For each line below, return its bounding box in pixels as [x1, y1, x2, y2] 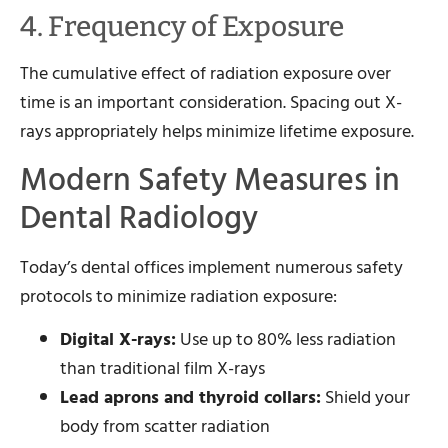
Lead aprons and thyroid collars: [60, 382, 321, 412]
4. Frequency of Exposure [20, 10, 344, 44]
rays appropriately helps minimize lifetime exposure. [20, 117, 414, 147]
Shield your [321, 382, 410, 412]
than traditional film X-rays [60, 353, 265, 383]
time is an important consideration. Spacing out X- [20, 88, 402, 118]
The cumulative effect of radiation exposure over [20, 59, 391, 89]
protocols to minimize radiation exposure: [20, 281, 337, 311]
